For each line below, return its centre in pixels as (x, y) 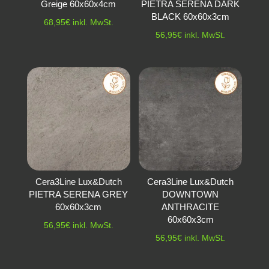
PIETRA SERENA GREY (79, 194)
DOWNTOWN (191, 194)
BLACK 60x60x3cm (191, 16)
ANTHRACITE (191, 207)
